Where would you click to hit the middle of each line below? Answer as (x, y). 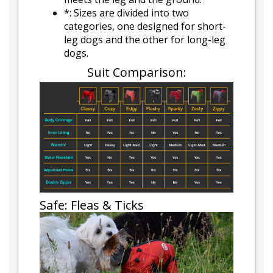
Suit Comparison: (136, 73)
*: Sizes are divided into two (126, 13)
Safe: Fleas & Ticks (92, 205)
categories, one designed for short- (145, 27)
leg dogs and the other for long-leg (145, 40)
